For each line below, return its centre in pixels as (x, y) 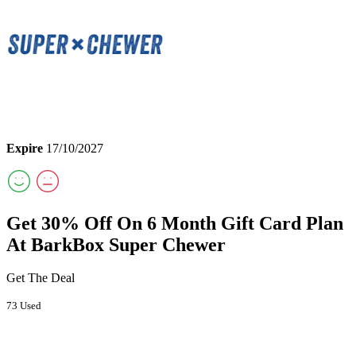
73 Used (24, 306)
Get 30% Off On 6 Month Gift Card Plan (175, 223)
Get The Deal (41, 278)
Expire (25, 148)
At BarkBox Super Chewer (116, 244)
